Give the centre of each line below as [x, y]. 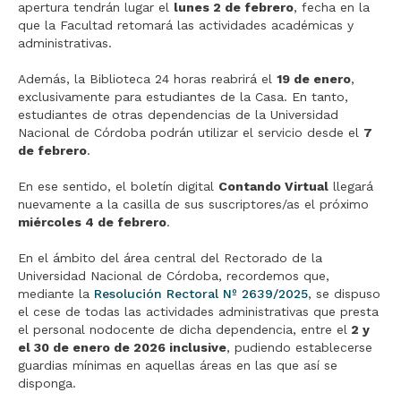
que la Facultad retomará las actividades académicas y [186, 25]
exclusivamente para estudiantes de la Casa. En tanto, [183, 97]
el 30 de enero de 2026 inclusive [122, 347]
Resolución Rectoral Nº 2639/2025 [201, 294]
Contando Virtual [273, 186]
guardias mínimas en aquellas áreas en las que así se [178, 365]
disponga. [47, 383]
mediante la [56, 294]
